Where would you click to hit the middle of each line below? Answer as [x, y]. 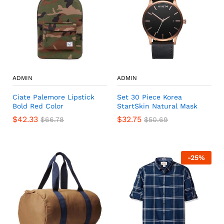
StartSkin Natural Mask [157, 106]
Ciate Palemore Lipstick [53, 97]
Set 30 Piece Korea [149, 97]
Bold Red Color [38, 106]
